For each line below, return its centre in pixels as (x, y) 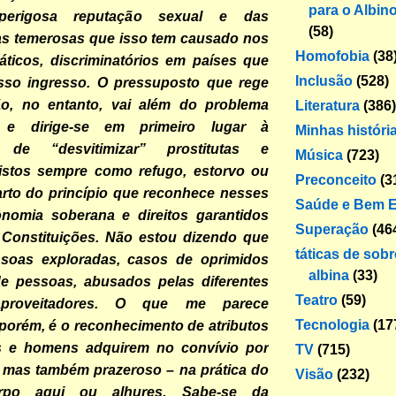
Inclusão (324, 80)
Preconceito (336, 179)
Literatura (327, 105)
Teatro (316, 300)
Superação (332, 229)
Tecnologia (332, 324)
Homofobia (332, 56)
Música (319, 155)
